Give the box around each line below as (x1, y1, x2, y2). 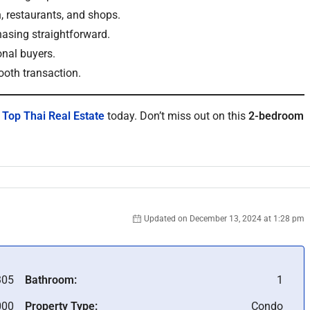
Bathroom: (24, 273, 77, 286)
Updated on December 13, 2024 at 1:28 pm (144, 214, 304, 224)
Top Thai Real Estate (2, 109, 104, 122)
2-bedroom (248, 109, 304, 122)
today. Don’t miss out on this (104, 109, 248, 122)
